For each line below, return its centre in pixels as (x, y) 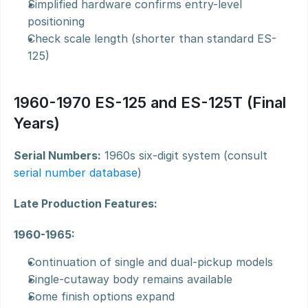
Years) (37, 123)
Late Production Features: (86, 203)
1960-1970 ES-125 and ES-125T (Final (150, 102)
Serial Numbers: (57, 155)
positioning (56, 21)
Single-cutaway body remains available (130, 279)
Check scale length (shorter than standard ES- (152, 38)
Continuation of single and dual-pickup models (150, 262)
